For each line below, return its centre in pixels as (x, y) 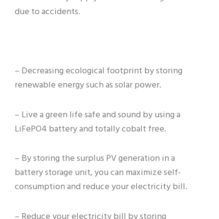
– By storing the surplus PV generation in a (95, 159)
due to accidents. (47, 12)
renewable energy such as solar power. (88, 86)
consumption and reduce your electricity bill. (101, 187)
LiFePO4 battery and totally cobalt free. (90, 129)
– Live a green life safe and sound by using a (98, 115)
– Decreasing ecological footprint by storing (99, 71)
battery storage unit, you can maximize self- (98, 173)
